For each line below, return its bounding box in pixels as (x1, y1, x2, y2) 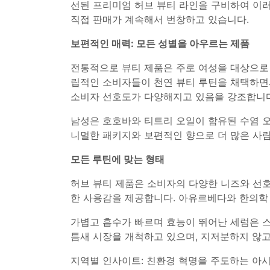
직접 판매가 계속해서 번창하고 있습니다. (71, 13, 249, 25)
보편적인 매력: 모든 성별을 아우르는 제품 (71, 37, 250, 49)
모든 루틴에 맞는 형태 (71, 153, 165, 165)
